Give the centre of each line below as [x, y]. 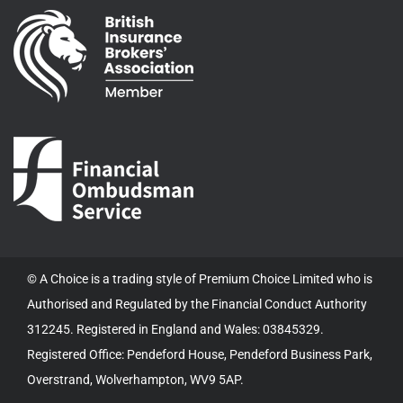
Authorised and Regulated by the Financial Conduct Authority [197, 304]
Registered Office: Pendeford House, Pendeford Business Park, [200, 355]
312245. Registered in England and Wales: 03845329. [175, 330]
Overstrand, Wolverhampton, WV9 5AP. [135, 380]
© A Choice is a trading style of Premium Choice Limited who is [200, 279]
